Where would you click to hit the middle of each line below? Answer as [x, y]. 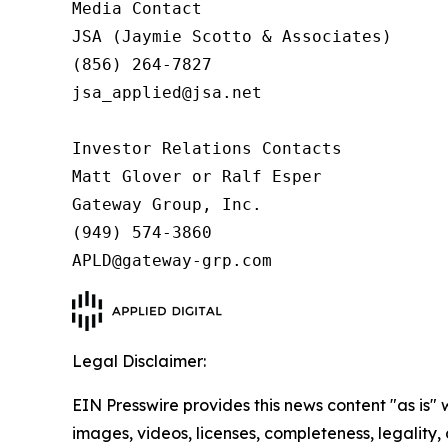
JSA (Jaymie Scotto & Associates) [232, 36]
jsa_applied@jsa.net [167, 92]
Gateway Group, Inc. [167, 204]
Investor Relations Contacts [207, 148]
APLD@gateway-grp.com [172, 260]
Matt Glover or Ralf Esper [197, 176]
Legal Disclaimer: [139, 361]
